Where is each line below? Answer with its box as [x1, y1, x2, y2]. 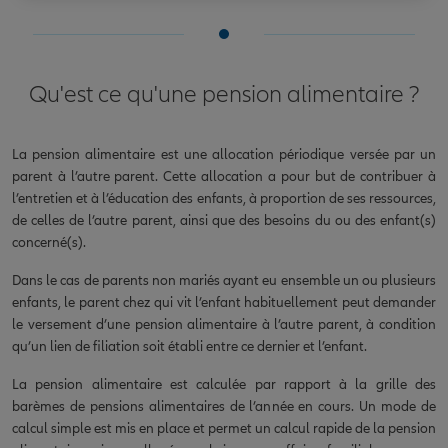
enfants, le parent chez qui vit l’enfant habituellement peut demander [12, 293, 436, 311]
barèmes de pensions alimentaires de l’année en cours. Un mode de [12, 397, 436, 415]
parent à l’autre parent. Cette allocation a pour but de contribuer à [12, 167, 436, 185]
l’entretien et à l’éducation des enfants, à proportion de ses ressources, [12, 189, 436, 207]
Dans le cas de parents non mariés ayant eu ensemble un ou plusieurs [12, 271, 436, 289]
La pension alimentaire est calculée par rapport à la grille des [12, 375, 436, 393]
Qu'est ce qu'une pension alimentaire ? [28, 79, 420, 109]
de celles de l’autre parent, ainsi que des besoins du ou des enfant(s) [12, 211, 436, 229]
